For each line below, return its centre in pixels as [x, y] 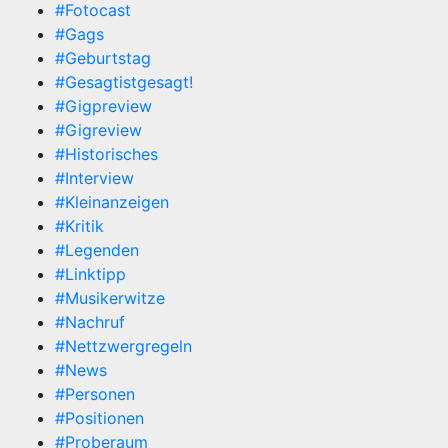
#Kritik [79, 226]
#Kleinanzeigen [112, 202]
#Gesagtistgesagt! [124, 82]
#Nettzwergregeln [123, 346]
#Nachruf [90, 322]
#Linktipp [90, 274]
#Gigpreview [103, 106]
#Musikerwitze [110, 298]
